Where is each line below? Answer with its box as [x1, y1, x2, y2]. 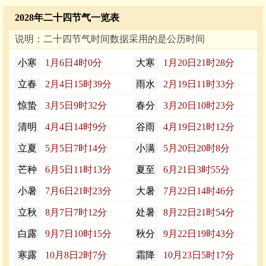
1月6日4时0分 [43, 58, 102, 68]
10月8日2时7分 [43, 250, 107, 261]
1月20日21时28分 [161, 58, 235, 68]
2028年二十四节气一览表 [15, 12, 119, 23]
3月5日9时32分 [43, 100, 107, 111]
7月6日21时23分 [43, 186, 112, 197]
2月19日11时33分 [161, 79, 235, 90]
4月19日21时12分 [161, 122, 235, 132]
